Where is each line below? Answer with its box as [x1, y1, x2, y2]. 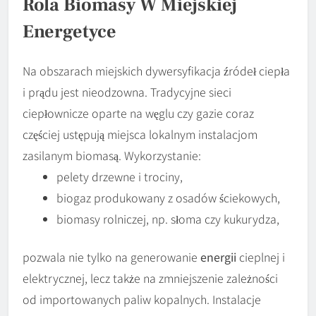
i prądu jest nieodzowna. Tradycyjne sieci [23, 83, 231, 101]
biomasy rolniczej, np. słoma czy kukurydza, [56, 210, 279, 228]
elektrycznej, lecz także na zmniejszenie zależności [23, 269, 278, 287]
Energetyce [23, 19, 116, 44]
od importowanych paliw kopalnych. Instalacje [23, 291, 261, 308]
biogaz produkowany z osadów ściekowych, [56, 189, 280, 207]
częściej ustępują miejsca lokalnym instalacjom [23, 126, 257, 143]
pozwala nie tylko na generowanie [23, 248, 200, 266]
